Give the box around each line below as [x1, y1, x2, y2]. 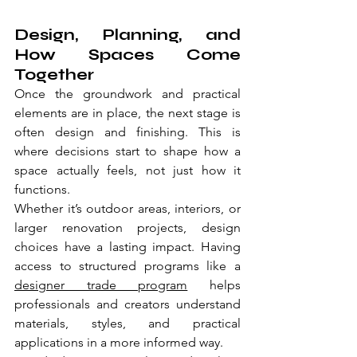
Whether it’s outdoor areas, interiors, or [14, 201, 241, 217]
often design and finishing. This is [14, 124, 241, 140]
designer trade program [14, 277, 188, 293]
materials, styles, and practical [14, 316, 241, 331]
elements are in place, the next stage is [14, 105, 241, 121]
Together [14, 65, 94, 85]
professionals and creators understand [14, 296, 241, 312]
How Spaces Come [14, 45, 241, 65]
